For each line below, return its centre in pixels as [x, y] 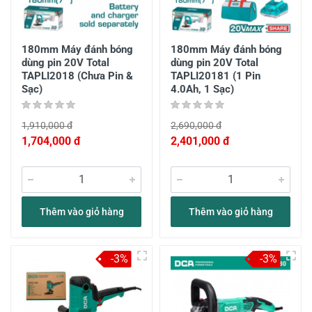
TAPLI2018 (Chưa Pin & [77, 76]
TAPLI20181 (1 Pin [216, 76]
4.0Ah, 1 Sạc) [202, 89]
